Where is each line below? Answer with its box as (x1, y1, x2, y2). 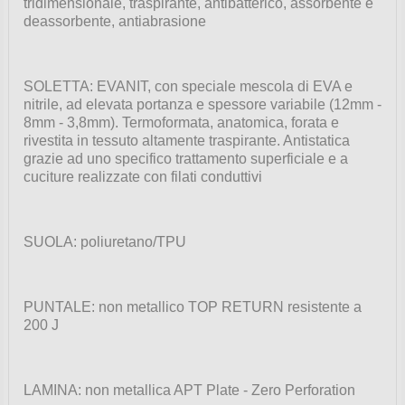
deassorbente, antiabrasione (23, 14, 206, 30)
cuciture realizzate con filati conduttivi (23, 169, 262, 185)
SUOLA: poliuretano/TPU (23, 234, 186, 250)
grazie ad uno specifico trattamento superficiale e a (23, 151, 348, 167)
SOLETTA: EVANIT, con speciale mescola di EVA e (23, 79, 353, 95)
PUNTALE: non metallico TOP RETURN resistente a (23, 299, 362, 316)
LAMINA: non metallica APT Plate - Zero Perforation (23, 382, 355, 399)
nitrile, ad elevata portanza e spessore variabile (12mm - (23, 97, 381, 113)
